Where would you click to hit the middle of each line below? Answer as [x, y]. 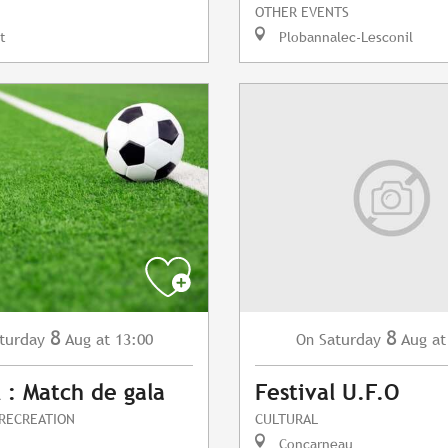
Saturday [349, 340]
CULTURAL [286, 419]
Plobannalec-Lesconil [344, 37]
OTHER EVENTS [302, 12]
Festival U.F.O [327, 393]
